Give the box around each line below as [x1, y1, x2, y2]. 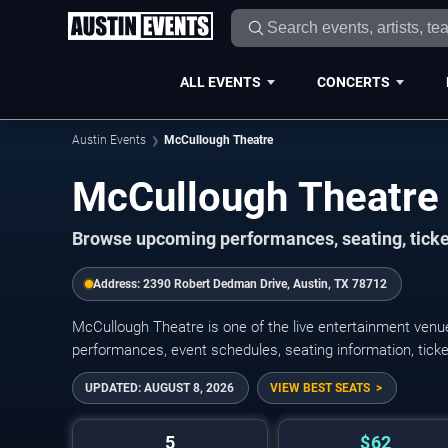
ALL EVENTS [179, 73, 261, 90]
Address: [93, 277, 143, 291]
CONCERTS [316, 73, 390, 90]
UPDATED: [85, 381, 144, 395]
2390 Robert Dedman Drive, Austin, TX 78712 [143, 277, 387, 291]
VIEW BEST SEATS [270, 381, 370, 395]
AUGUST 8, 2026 [144, 381, 234, 395]
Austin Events [72, 133, 146, 147]
